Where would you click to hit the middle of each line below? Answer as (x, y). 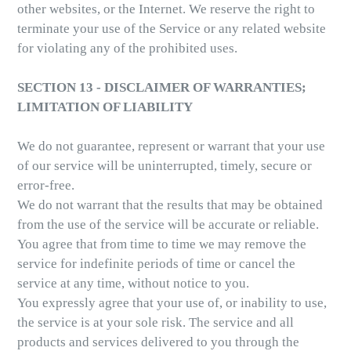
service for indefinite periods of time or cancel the (156, 264)
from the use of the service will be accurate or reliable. (168, 225)
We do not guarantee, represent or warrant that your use (171, 147)
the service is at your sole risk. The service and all (156, 323)
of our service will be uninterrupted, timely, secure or (165, 166)
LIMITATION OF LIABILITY (105, 107)
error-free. (46, 186)
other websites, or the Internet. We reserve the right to (166, 9)
